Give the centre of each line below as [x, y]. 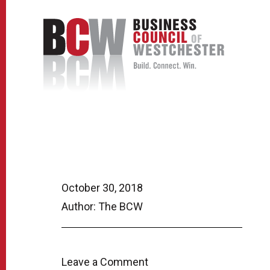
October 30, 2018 [102, 187]
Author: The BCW [102, 206]
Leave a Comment [105, 262]
